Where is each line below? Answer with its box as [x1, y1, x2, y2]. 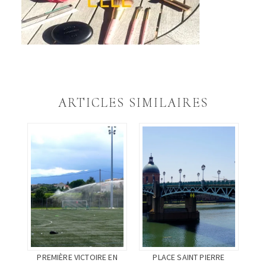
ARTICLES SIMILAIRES [58, 95, 208, 111]
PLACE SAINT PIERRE [153, 251, 225, 262]
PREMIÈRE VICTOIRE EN [37, 251, 118, 262]
